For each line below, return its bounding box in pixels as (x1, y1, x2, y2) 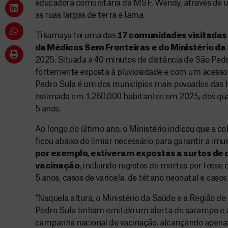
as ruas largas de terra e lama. (35, 11, 145, 19)
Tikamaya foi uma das (35, 32, 118, 40)
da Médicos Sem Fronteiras (35, 44, 150, 52)
